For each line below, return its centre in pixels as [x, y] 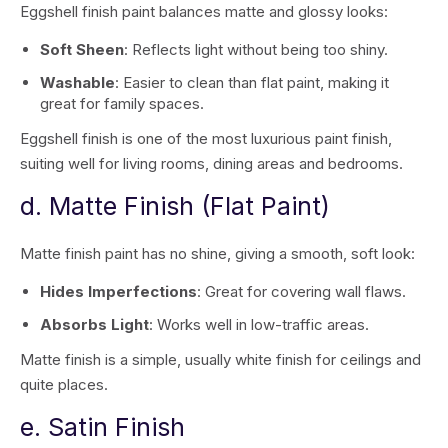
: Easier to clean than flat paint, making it [252, 82]
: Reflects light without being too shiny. [256, 49]
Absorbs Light [94, 324]
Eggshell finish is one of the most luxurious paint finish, [206, 138]
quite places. [66, 384]
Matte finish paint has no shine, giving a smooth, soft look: [217, 253]
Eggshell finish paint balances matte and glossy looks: [204, 11]
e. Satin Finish [102, 427]
